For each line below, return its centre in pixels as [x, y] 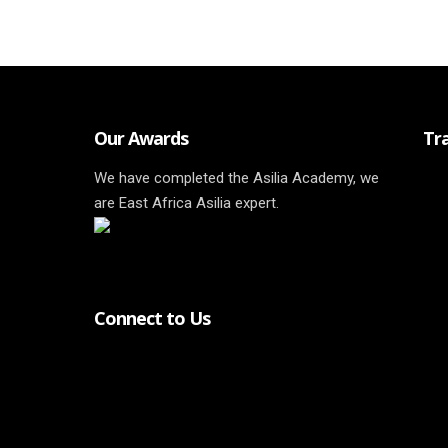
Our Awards [140, 138]
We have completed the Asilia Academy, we [236, 178]
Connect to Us [151, 318]
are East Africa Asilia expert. [186, 203]
